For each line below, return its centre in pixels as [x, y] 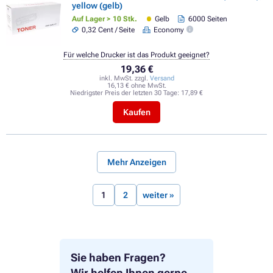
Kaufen [136, 112]
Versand [162, 78]
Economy [168, 30]
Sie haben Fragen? [118, 258]
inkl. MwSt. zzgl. [124, 78]
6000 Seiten [207, 19]
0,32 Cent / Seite [108, 30]
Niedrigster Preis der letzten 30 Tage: [126, 93]
